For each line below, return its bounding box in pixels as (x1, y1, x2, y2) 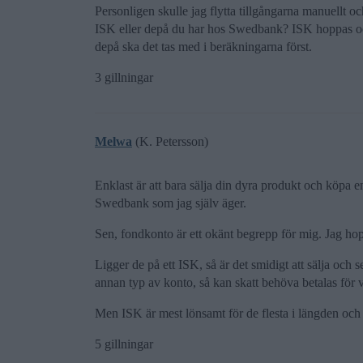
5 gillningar (95, 337, 153, 351)
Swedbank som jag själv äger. (95, 196, 246, 210)
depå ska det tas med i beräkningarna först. (95, 40, 312, 53)
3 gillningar (95, 70, 153, 84)
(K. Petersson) (132, 135, 208, 148)
